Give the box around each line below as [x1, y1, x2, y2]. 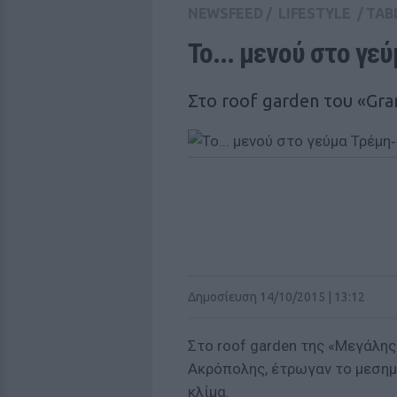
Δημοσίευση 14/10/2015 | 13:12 [188, 290, 365, 304]
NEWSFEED [188, 5, 263, 21]
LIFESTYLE [278, 5, 351, 21]
